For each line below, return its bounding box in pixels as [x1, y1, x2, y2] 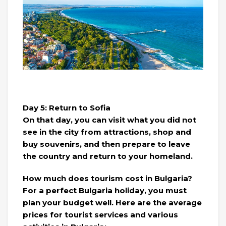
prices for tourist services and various [23, 209, 178, 219]
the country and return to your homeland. [23, 151, 193, 161]
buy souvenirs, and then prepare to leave [23, 139, 190, 149]
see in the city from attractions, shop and [23, 127, 191, 137]
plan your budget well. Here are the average [23, 197, 202, 207]
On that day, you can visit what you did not [23, 115, 196, 125]
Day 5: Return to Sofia [23, 102, 110, 112]
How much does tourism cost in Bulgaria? [23, 173, 192, 183]
